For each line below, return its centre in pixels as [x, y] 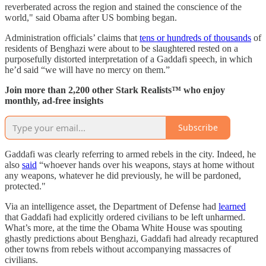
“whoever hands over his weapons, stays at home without [145, 164]
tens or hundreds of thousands [195, 37]
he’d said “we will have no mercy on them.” [87, 69]
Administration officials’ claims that [72, 37]
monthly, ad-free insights [54, 100]
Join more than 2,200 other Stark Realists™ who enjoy [115, 90]
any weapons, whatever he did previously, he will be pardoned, [123, 175]
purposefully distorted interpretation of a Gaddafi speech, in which [129, 59]
